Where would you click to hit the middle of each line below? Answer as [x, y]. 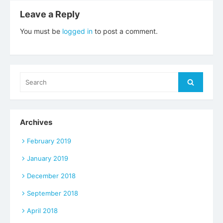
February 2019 [49, 141]
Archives [36, 122]
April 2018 [42, 211]
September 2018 [53, 193]
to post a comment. [125, 31]
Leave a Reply [50, 14]
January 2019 [48, 159]
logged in [77, 31]
